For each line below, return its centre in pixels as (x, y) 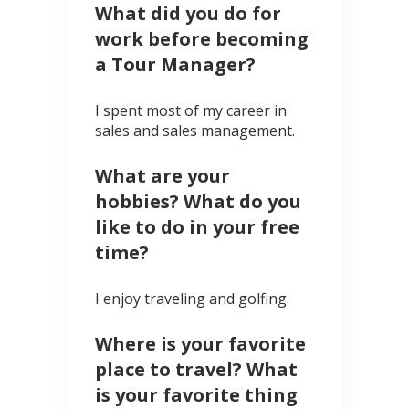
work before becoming (202, 39)
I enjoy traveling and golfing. (192, 299)
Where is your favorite (200, 344)
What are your (163, 176)
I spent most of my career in (191, 111)
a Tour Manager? (175, 65)
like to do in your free (197, 227)
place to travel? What (196, 370)
